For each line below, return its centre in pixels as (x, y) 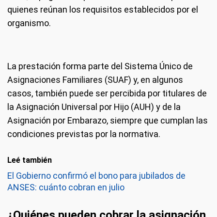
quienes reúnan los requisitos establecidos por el (103, 9)
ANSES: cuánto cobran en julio (66, 187)
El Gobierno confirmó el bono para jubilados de (96, 176)
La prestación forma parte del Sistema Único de (100, 66)
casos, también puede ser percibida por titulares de (107, 93)
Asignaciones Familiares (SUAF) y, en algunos (95, 80)
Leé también (30, 160)
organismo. (29, 23)
